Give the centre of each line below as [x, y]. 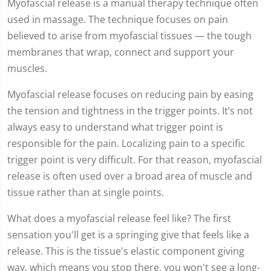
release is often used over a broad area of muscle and [130, 176]
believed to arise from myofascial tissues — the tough [129, 36]
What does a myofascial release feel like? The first [119, 219]
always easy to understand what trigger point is [115, 127]
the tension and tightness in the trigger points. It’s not [130, 111]
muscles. [27, 69]
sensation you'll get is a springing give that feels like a [128, 235]
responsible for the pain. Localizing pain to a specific [126, 144]
